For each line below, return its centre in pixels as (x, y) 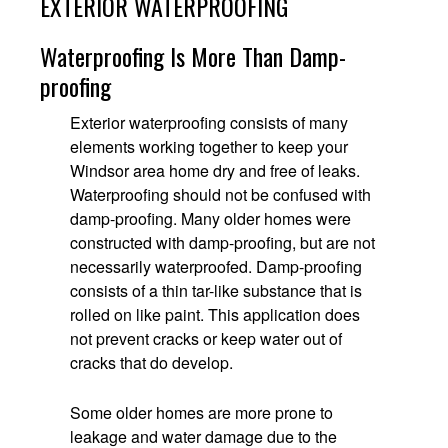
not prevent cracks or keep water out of (206, 339)
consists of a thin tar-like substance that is (216, 291)
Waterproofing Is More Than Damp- (193, 56)
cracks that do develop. (151, 363)
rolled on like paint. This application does (215, 315)
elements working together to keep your (209, 147)
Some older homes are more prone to (201, 413)
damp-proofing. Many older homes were (210, 219)
